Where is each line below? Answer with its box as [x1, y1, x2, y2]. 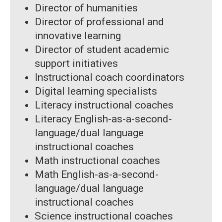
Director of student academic [35, 44, 169, 56]
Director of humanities [35, 2, 138, 14]
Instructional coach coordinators [35, 71, 184, 84]
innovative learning [35, 30, 123, 42]
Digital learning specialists [35, 85, 157, 98]
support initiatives [35, 57, 118, 70]
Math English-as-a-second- [35, 168, 159, 181]
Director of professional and [35, 16, 164, 28]
